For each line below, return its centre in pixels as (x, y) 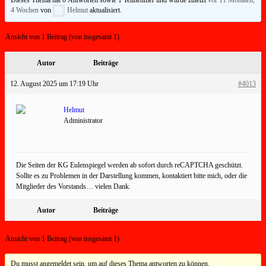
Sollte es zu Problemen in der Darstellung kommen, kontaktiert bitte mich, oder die (132, 175)
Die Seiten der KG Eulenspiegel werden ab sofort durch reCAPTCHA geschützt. (129, 165)
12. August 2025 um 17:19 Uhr (54, 83)
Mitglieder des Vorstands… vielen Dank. (73, 186)
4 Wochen (25, 10)
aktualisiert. (105, 10)
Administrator (83, 120)
